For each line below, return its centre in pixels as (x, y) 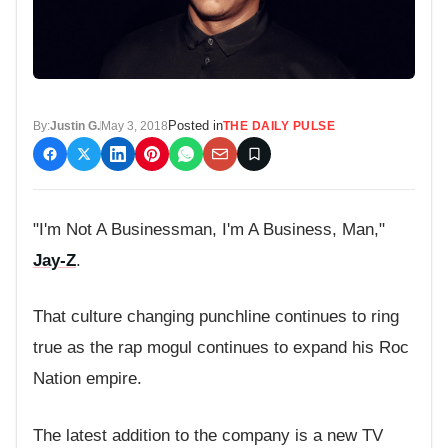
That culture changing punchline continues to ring (216, 317)
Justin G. (75, 125)
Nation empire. (87, 379)
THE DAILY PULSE (279, 125)
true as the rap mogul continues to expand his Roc (221, 348)
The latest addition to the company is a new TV (208, 435)
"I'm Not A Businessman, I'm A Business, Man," (209, 229)
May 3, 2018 (134, 125)
